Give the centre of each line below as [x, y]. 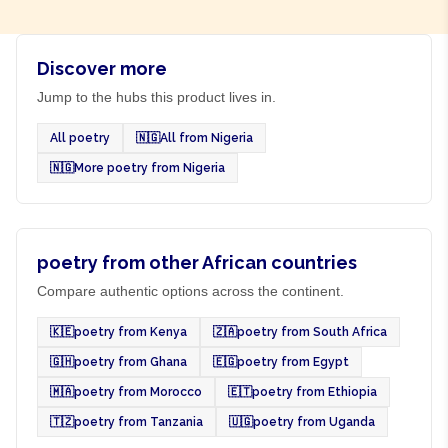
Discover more [102, 69]
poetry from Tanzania [138, 422]
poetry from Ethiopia [314, 392]
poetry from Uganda [314, 422]
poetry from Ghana [130, 362]
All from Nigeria [206, 138]
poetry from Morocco [138, 392]
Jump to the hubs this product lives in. [156, 97]
